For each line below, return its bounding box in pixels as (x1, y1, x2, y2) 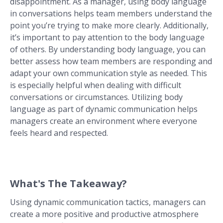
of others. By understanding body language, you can (10, 44, 206, 55)
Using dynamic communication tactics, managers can (10, 197, 206, 208)
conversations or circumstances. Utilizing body (10, 92, 183, 103)
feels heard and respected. (10, 127, 110, 139)
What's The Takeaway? (10, 177, 127, 191)
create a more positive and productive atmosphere (10, 209, 199, 220)
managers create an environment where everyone (10, 115, 197, 127)
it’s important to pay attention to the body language (10, 32, 205, 43)
